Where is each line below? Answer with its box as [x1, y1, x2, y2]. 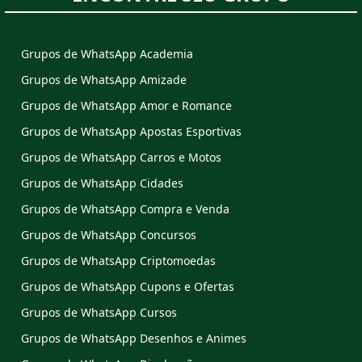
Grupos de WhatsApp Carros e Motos [21, 149, 221, 165]
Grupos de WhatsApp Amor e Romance [21, 98, 232, 113]
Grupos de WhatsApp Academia [21, 46, 193, 61]
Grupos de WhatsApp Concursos [21, 227, 196, 242]
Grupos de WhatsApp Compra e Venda [21, 201, 229, 217]
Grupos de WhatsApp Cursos [21, 305, 177, 320]
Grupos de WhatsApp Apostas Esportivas [21, 124, 242, 139]
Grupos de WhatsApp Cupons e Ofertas [21, 279, 234, 294]
